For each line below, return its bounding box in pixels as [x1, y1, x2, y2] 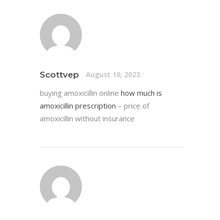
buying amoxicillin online [40, 87, 121, 98]
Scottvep [40, 69, 79, 80]
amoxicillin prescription [40, 100, 116, 110]
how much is [121, 87, 162, 98]
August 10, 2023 [86, 70, 140, 80]
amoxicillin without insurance [40, 113, 135, 123]
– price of [116, 100, 149, 110]
